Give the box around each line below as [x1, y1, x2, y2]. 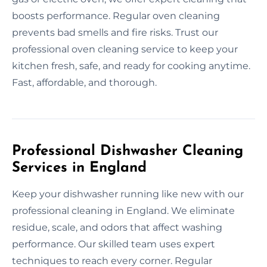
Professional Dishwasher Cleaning [12, 144, 243, 159]
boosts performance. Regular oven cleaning [12, 10, 220, 21]
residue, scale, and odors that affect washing [12, 221, 222, 233]
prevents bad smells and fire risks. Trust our [12, 26, 218, 38]
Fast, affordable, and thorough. [12, 76, 157, 88]
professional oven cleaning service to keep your [12, 43, 238, 55]
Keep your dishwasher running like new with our [12, 188, 244, 200]
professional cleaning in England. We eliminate [12, 204, 235, 216]
